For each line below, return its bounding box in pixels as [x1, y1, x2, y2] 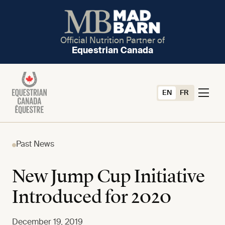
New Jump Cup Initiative [12, 168, 205, 187]
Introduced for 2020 [12, 188, 171, 208]
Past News [16, 141, 54, 149]
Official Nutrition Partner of [60, 36, 165, 45]
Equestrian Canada [72, 46, 153, 55]
